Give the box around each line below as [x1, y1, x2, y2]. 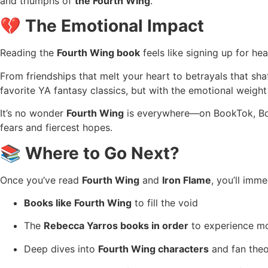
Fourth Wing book [57, 47, 140, 59]
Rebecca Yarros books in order [44, 220, 188, 232]
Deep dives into [24, 242, 98, 255]
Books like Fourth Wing [24, 196, 132, 209]
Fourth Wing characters [98, 242, 209, 255]
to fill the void [132, 196, 198, 209]
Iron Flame [162, 173, 211, 186]
